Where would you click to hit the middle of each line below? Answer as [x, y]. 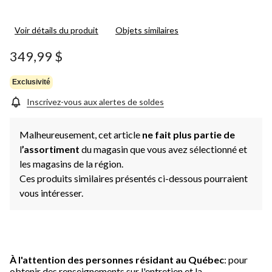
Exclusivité [31, 82]
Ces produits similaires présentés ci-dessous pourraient [134, 178]
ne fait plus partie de [189, 134]
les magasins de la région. [71, 163]
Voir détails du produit [56, 30]
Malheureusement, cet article [81, 134]
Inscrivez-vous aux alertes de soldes [95, 101]
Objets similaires [147, 30]
